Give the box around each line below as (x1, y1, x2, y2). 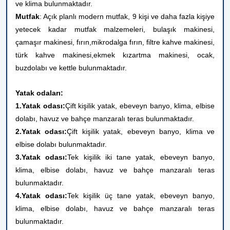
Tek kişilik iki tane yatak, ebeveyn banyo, (67, 153, 215, 161)
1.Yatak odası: (15, 102, 65, 110)
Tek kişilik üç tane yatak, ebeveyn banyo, (67, 191, 215, 200)
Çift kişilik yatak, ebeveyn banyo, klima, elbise (65, 102, 215, 110)
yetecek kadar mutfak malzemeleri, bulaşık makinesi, (15, 25, 215, 33)
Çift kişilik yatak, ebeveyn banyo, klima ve (67, 127, 215, 136)
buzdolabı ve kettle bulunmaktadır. (15, 64, 127, 72)
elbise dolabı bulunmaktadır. (15, 140, 107, 148)
